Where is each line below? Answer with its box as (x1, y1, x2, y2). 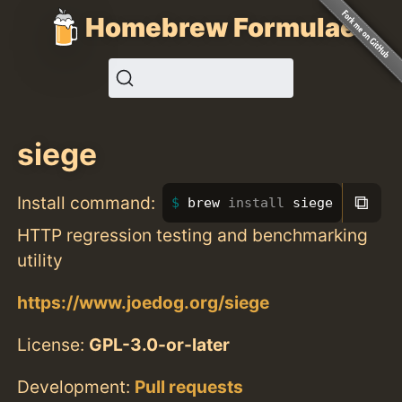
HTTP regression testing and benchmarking (17, 223, 369, 246)
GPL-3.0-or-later (89, 333, 231, 355)
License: (17, 333, 90, 355)
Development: (17, 376, 135, 398)
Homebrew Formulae (85, 11, 356, 43)
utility (17, 249, 64, 271)
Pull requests (135, 376, 244, 398)
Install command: (17, 191, 156, 214)
